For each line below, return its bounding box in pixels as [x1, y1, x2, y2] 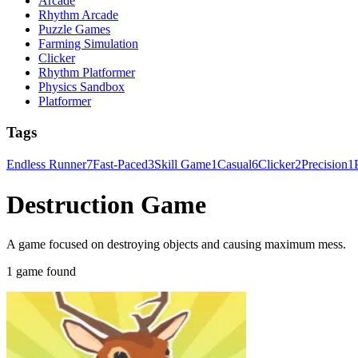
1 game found [6, 264, 76, 278]
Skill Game [154, 157, 211, 171]
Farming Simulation [38, 37, 138, 51]
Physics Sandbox [38, 80, 125, 94]
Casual [217, 157, 252, 171]
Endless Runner [6, 157, 86, 171]
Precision [301, 157, 348, 171]
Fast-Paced [93, 157, 148, 171]
